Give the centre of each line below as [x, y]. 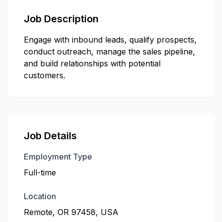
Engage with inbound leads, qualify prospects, [110, 40]
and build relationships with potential [92, 63]
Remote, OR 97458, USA [71, 212]
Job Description [61, 19]
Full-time [40, 172]
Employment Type [58, 157]
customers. [45, 75]
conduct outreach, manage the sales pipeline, [110, 52]
